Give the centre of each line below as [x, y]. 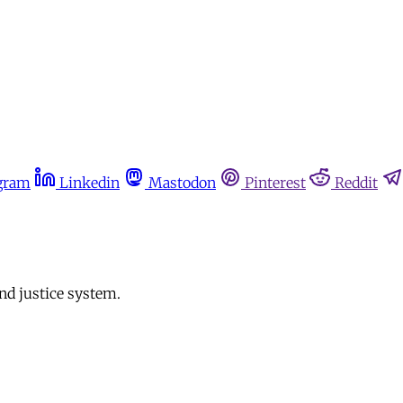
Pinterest [275, 183]
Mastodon [182, 183]
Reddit [356, 183]
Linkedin [90, 183]
